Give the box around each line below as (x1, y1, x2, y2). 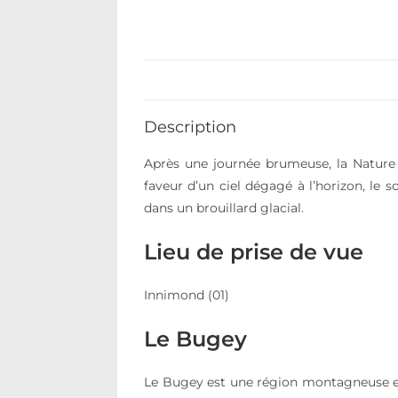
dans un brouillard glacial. (144, 200, 304, 216)
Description (144, 117, 236, 137)
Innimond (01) (144, 287, 229, 303)
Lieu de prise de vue (144, 239, 363, 265)
